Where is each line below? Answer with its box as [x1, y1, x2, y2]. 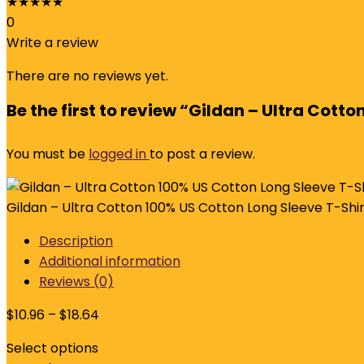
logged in [89, 145, 149, 163]
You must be [6, 145, 89, 163]
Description [39, 232, 113, 250]
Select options [6, 339, 98, 357]
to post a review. [149, 145, 255, 163]
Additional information [39, 252, 180, 271]
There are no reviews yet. [6, 67, 168, 85]
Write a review [6, 33, 98, 52]
